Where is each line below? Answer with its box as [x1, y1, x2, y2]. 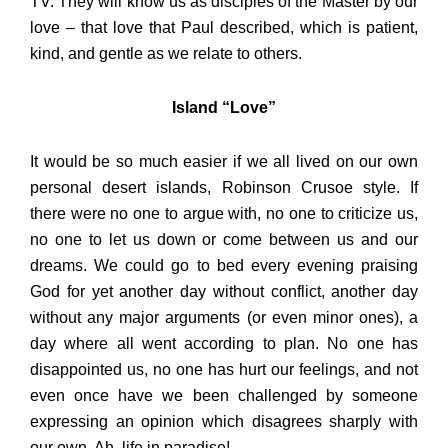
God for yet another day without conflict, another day [30, 283, 418, 301]
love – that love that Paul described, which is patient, [30, 19, 418, 37]
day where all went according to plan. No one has [30, 335, 418, 353]
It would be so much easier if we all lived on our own [30, 153, 418, 171]
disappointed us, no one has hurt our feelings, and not [30, 361, 418, 379]
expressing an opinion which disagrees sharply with [30, 413, 418, 431]
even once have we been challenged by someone [30, 387, 418, 405]
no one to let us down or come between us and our [30, 231, 418, 249]
